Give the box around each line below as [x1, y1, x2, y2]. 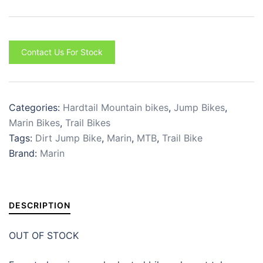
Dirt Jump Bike [35, 132, 102, 144]
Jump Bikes [174, 102, 225, 114]
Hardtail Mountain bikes [63, 102, 168, 114]
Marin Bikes [9, 117, 60, 129]
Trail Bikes [65, 117, 110, 129]
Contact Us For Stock [21, 47, 103, 58]
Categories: [9, 102, 63, 114]
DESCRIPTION [9, 200, 70, 211]
